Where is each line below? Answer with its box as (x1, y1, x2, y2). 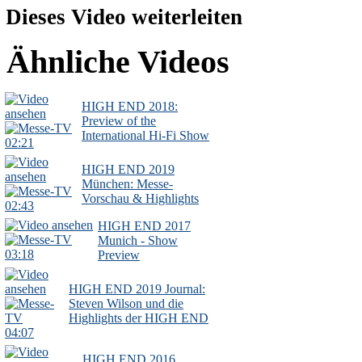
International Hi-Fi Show (82, 128, 209, 143)
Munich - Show (98, 234, 178, 248)
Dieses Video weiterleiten (6, 5, 242, 30)
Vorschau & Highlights (82, 192, 199, 206)
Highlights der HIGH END (69, 311, 208, 326)
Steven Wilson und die (69, 297, 183, 311)
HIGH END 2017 (98, 219, 191, 234)
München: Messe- (82, 177, 173, 192)
